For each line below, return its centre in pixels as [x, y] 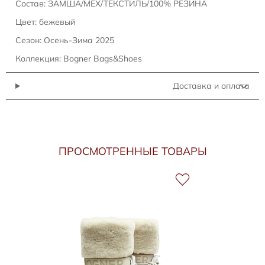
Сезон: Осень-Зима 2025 [65, 40]
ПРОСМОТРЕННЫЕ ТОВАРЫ [132, 151]
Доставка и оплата [211, 86]
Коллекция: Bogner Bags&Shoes [79, 59]
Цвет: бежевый [45, 22]
